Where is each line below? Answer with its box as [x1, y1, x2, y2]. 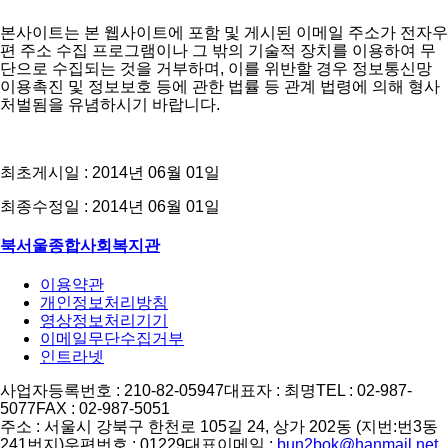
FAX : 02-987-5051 [36, 400, 170, 418]
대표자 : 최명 [224, 382, 316, 400]
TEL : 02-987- [316, 382, 412, 400]
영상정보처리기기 [40, 312, 168, 330]
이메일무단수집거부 [40, 330, 184, 348]
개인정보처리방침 [40, 294, 168, 312]
